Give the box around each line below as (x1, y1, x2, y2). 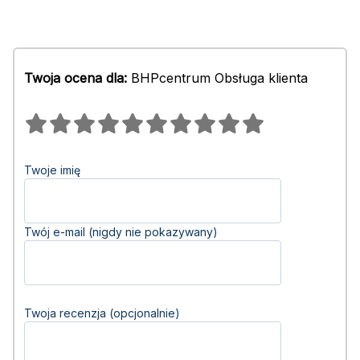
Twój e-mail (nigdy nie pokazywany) (24, 225, 218, 239)
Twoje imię (24, 163, 80, 177)
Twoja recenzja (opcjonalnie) (24, 306, 180, 320)
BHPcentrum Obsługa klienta (127, 70, 308, 86)
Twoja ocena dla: (24, 70, 127, 86)
